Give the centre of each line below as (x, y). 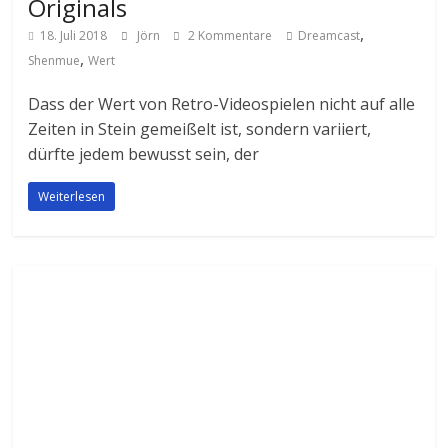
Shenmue (54, 61)
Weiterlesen (72, 197)
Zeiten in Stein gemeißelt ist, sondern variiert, (200, 129)
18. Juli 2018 (74, 36)
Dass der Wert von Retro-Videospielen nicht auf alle (222, 104)
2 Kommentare (229, 36)
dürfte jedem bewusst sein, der (144, 154)
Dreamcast (329, 36)
